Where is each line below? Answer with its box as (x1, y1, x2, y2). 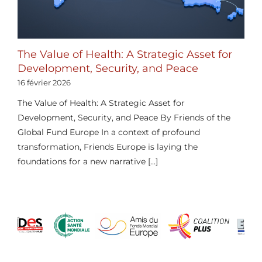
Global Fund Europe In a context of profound (17, 126, 200, 137)
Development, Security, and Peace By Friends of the (17, 112, 230, 123)
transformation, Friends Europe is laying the (17, 141, 198, 152)
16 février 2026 (17, 77, 71, 87)
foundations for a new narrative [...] (17, 156, 158, 167)
